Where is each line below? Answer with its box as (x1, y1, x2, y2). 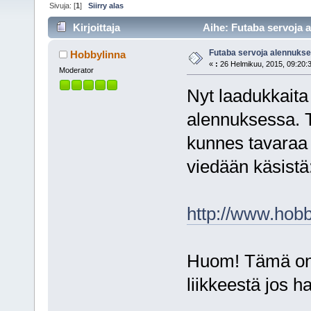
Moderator (58, 65, 94, 74)
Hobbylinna (70, 48, 126, 60)
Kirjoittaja (73, 21, 121, 33)
